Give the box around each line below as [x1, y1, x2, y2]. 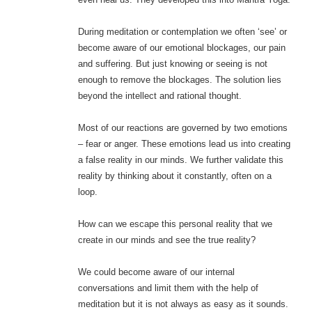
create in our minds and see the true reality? [77, 235, 256, 246]
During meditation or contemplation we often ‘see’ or [77, 26, 287, 38]
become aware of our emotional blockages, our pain [77, 42, 286, 54]
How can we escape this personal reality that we [77, 219, 272, 230]
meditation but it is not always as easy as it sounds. [77, 299, 288, 310]
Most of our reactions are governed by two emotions [77, 123, 288, 134]
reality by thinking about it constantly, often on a [77, 171, 272, 182]
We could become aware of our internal [77, 267, 235, 278]
